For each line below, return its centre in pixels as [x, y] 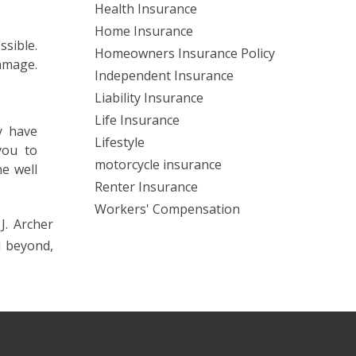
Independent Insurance [164, 75]
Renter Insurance [146, 186]
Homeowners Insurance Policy [185, 53]
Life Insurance [137, 120]
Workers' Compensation [167, 209]
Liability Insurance [149, 97]
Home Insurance [144, 31]
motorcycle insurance [158, 164]
